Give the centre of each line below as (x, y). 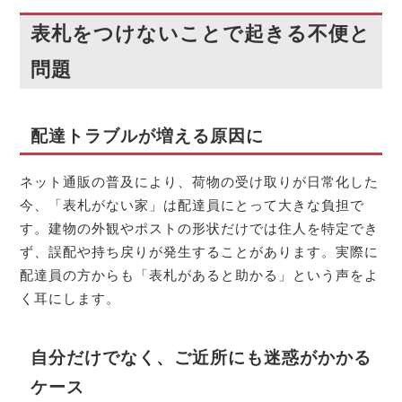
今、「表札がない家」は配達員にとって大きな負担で (192, 205)
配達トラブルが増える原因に (147, 136)
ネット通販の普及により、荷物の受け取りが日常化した (200, 181)
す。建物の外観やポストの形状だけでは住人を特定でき (200, 228)
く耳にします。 (70, 298)
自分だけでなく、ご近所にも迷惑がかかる (201, 357)
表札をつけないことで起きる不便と (200, 34)
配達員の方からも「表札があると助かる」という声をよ (200, 275)
